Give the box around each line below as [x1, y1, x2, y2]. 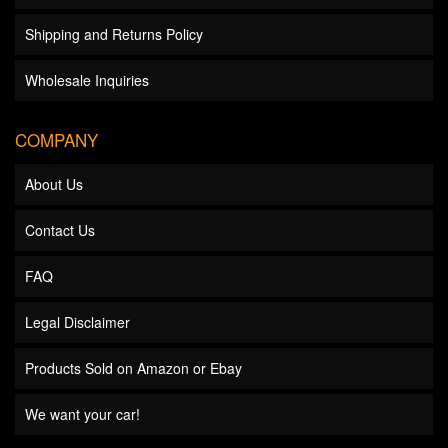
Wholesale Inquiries [25, 70, 149, 90]
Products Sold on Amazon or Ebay [25, 358, 242, 378]
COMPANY [15, 127, 98, 152]
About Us [25, 174, 83, 194]
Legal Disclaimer [25, 312, 130, 332]
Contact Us [25, 220, 95, 240]
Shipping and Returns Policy [25, 24, 203, 44]
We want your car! [25, 404, 140, 424]
